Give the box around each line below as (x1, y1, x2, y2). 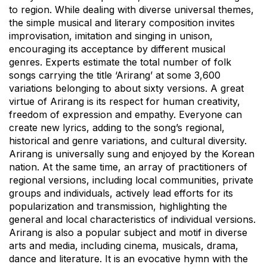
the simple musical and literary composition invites (9, 16, 235, 29)
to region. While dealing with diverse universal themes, (9, 3, 254, 15)
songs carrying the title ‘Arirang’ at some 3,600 (9, 69, 221, 81)
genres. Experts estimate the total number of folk (9, 55, 231, 68)
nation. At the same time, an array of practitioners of (9, 160, 247, 173)
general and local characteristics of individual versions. (9, 213, 256, 225)
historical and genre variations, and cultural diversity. (9, 134, 247, 147)
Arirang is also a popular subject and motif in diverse (9, 226, 247, 238)
